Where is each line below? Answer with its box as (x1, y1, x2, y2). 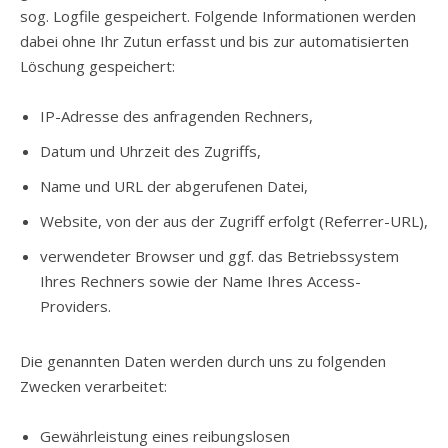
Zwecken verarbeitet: (20, 376, 167, 396)
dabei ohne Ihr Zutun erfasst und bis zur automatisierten (20, 31, 409, 51)
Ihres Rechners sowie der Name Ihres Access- (40, 271, 361, 291)
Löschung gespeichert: (20, 56, 175, 76)
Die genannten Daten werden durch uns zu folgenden (20, 351, 386, 371)
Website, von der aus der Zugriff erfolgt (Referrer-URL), (40, 211, 428, 231)
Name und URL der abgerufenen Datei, (40, 176, 308, 196)
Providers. (40, 296, 111, 316)
